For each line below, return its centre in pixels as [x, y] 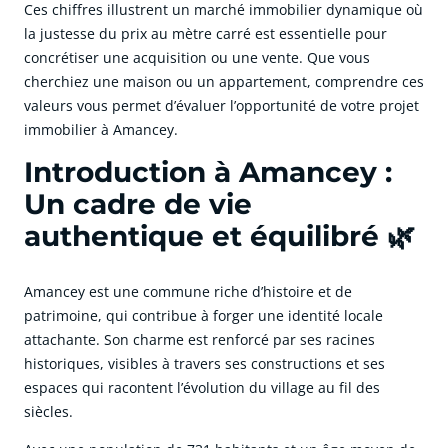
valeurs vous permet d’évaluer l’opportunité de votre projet [221, 106]
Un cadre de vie [138, 204]
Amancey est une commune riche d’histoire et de [188, 292]
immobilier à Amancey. [101, 130]
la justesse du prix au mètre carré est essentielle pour [205, 34]
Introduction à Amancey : [208, 172]
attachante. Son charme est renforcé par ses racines [199, 340]
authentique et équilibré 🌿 [219, 236]
